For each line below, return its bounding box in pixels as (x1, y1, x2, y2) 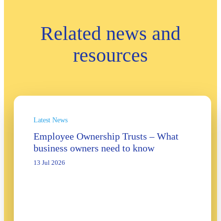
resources (73, 44, 148, 67)
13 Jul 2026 (34, 159, 65, 167)
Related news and (40, 22, 181, 45)
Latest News (34, 116, 68, 124)
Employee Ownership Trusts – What (34, 131, 179, 142)
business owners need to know (34, 143, 154, 154)
